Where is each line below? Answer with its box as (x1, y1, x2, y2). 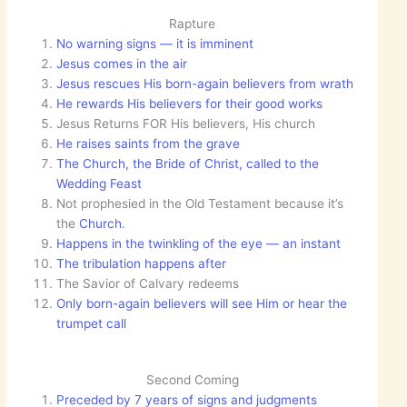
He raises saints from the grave (56, 135, 241, 151)
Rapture (169, 15, 215, 31)
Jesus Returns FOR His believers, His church (56, 115, 316, 131)
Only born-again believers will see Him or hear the (56, 295, 348, 311)
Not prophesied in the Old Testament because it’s (56, 195, 344, 211)
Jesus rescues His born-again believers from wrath (56, 75, 354, 91)
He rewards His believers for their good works (56, 95, 323, 111)
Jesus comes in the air (56, 55, 188, 71)
